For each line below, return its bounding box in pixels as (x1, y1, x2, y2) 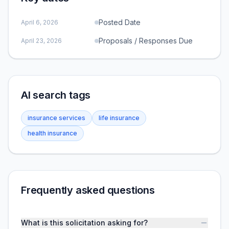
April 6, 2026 (21, 18, 58, 26)
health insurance (28, 129, 77, 137)
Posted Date (99, 18, 141, 27)
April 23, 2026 (21, 37, 62, 44)
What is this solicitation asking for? (21, 218, 148, 227)
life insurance (99, 114, 140, 122)
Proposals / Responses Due (99, 36, 193, 45)
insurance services (28, 114, 85, 122)
